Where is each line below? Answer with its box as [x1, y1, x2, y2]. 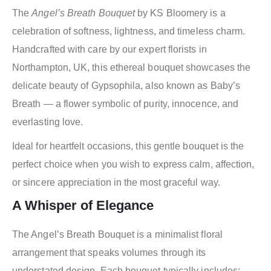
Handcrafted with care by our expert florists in [12, 44, 207, 55]
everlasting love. [12, 117, 83, 128]
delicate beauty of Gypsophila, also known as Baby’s [12, 80, 241, 91]
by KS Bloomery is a [135, 8, 226, 19]
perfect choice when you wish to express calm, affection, [12, 159, 255, 170]
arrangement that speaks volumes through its [12, 247, 206, 258]
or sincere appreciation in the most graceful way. [12, 177, 220, 188]
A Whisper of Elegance [12, 198, 154, 214]
